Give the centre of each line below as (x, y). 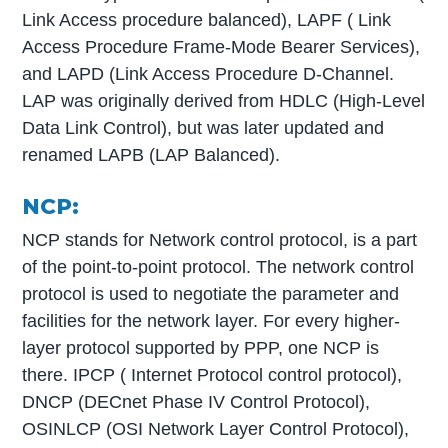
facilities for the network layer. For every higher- (211, 320)
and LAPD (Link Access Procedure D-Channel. (208, 73)
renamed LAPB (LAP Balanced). (151, 154)
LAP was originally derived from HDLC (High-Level (224, 100)
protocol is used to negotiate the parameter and (211, 293)
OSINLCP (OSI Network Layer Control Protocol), (216, 428)
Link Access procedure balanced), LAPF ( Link (207, 19)
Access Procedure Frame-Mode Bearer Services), (221, 46)
